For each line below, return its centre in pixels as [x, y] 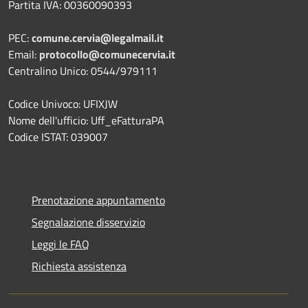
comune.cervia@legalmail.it [98, 37]
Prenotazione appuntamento [98, 200]
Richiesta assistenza [79, 266]
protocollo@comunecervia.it [107, 54]
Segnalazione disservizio [88, 222]
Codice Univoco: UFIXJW [63, 103]
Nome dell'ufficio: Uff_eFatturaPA [86, 120]
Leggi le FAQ [60, 244]
